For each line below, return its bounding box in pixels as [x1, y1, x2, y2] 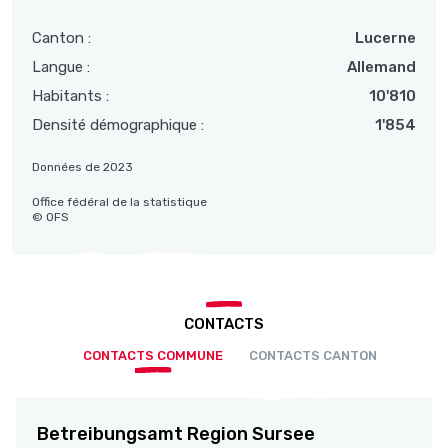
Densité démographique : [32, 115, 204, 134]
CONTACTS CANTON [249, 347, 378, 363]
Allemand [347, 57, 416, 76]
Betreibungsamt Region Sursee [37, 422, 315, 445]
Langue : [32, 57, 90, 76]
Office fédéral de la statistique [32, 194, 207, 209]
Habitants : [32, 86, 109, 105]
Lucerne [355, 28, 416, 47]
